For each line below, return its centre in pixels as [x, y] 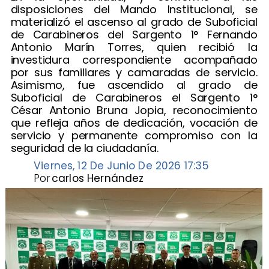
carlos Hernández [98, 179]
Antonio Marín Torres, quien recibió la [134, 47]
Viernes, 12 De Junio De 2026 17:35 [122, 165]
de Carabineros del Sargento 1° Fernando [134, 34]
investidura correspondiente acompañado [134, 59]
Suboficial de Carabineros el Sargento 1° [134, 97]
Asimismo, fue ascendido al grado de [134, 85]
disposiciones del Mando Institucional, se [134, 9]
